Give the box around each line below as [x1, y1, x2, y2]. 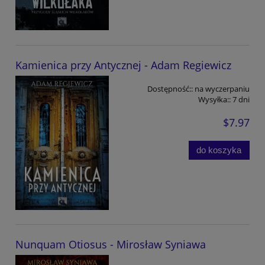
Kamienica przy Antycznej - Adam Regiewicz [15, 57, 231, 72]
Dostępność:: [147, 83, 193, 94]
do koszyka [196, 144, 242, 155]
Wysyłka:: [198, 93, 231, 105]
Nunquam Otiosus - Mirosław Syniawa [15, 237, 206, 251]
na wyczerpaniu [195, 83, 250, 94]
